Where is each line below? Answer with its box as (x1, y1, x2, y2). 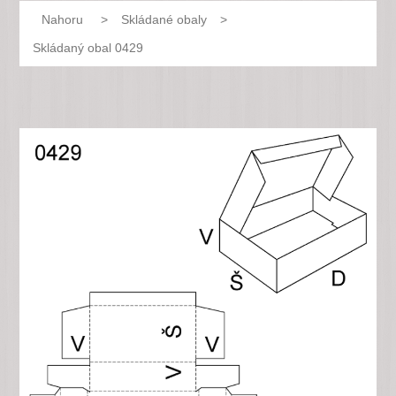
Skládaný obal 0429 (33, 41, 144, 55)
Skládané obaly (121, 12, 208, 27)
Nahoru (42, 12, 84, 27)
